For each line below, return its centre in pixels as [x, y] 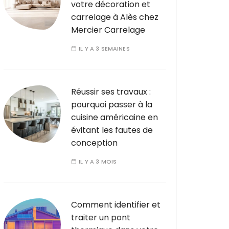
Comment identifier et [116, 204]
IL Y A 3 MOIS [98, 161]
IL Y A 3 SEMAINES [104, 48]
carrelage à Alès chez [115, 17]
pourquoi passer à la [112, 104]
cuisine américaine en [114, 117]
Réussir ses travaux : [111, 91]
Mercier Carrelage [108, 30]
